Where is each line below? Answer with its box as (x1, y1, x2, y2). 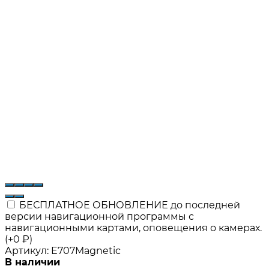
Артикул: (5, 244, 49, 256)
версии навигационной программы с (5, 210, 194, 222)
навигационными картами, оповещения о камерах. (5, 222, 262, 234)
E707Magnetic (51, 244, 121, 256)
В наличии (5, 256, 60, 268)
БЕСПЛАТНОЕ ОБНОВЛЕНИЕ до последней (17, 199, 240, 211)
